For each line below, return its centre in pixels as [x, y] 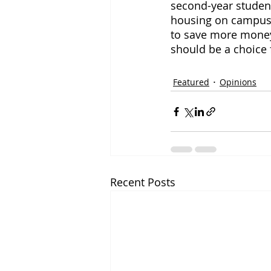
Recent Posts [143, 182]
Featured [191, 82]
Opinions [238, 82]
